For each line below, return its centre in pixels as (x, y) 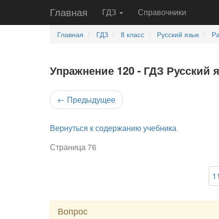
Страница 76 (73, 147)
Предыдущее (90, 99)
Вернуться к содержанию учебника (113, 128)
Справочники (162, 12)
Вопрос (73, 211)
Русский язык (178, 34)
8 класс (132, 34)
